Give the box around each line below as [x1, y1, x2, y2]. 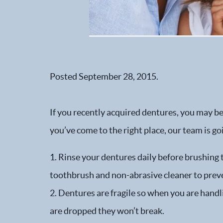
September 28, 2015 [79, 71, 156, 82]
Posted [50, 71, 79, 82]
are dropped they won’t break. [50, 206, 164, 216]
